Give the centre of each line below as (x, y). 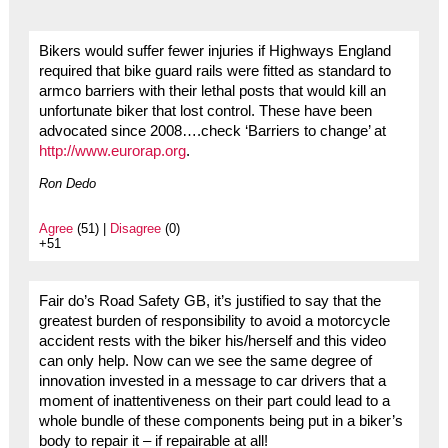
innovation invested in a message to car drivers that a (212, 381)
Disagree (135, 229)
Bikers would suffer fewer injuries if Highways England (214, 51)
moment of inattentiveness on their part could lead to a (214, 401)
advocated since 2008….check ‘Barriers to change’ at (212, 131)
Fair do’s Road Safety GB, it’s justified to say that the (209, 301)
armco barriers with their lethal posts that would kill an (212, 91)
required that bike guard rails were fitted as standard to (214, 71)
